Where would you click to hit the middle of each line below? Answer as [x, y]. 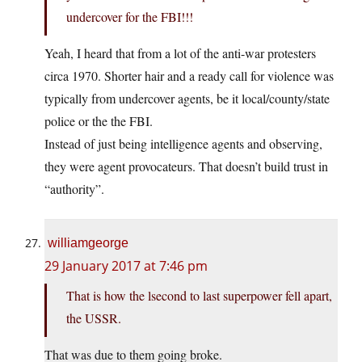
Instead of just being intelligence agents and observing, [183, 144]
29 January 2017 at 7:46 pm [126, 266]
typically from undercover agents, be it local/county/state [187, 99]
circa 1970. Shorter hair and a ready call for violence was [189, 76]
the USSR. [94, 318]
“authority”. [74, 189]
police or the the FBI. [99, 121]
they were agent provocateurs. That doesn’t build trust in [186, 166]
